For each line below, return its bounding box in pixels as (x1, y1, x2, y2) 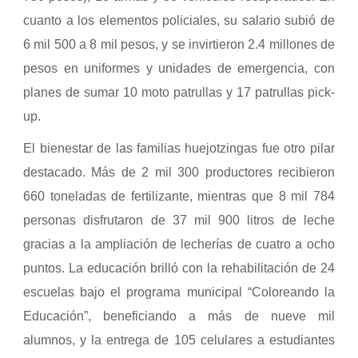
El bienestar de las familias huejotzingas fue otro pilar (23, 141, 335, 156)
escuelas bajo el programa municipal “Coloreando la (23, 285, 335, 300)
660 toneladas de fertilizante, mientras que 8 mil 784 (23, 189, 335, 204)
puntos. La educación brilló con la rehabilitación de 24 (23, 261, 335, 276)
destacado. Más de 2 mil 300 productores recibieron (23, 165, 335, 180)
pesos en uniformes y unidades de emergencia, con (23, 62, 335, 76)
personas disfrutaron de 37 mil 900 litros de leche (23, 213, 335, 228)
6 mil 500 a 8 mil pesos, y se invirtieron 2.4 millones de (23, 38, 335, 52)
